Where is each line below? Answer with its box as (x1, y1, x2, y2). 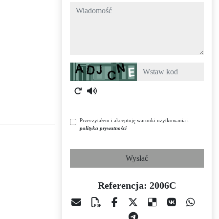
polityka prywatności (80, 125, 127, 131)
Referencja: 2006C (98, 180, 176, 191)
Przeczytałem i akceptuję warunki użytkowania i (80, 117, 189, 123)
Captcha (69, 64, 95, 72)
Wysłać (126, 154, 148, 162)
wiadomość (69, 3, 105, 11)
